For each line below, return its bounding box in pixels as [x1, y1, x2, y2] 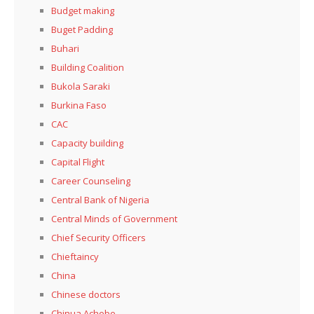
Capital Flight [51, 155, 104, 168]
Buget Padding [51, 22, 113, 36]
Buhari [51, 41, 79, 55]
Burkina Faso [51, 98, 107, 111]
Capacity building [51, 136, 123, 149]
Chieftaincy [51, 250, 99, 263]
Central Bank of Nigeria [51, 193, 149, 206]
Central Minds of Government [51, 212, 177, 225]
